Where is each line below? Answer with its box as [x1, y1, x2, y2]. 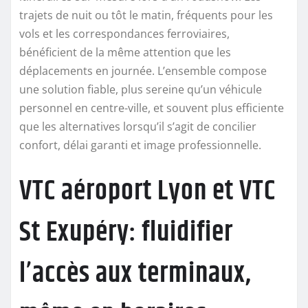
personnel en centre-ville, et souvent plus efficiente [19, 100, 284, 115]
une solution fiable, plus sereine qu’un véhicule [19, 81, 262, 97]
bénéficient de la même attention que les [19, 44, 231, 60]
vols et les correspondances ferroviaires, [19, 25, 230, 41]
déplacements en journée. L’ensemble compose [19, 63, 267, 78]
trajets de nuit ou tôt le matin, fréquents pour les [19, 7, 273, 23]
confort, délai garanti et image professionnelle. [19, 137, 261, 153]
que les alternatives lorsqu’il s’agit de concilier [19, 118, 256, 134]
